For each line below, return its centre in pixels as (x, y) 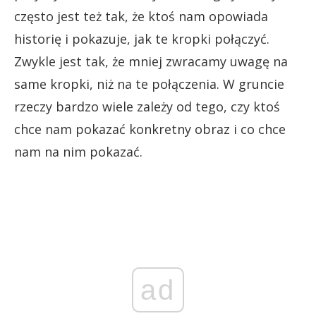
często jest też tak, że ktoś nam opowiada (141, 17)
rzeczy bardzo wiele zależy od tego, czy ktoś (147, 107)
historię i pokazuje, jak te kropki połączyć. (142, 39)
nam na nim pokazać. (78, 152)
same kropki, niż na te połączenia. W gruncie (149, 84)
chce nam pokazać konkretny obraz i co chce (150, 129)
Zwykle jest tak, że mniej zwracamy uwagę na (151, 62)
